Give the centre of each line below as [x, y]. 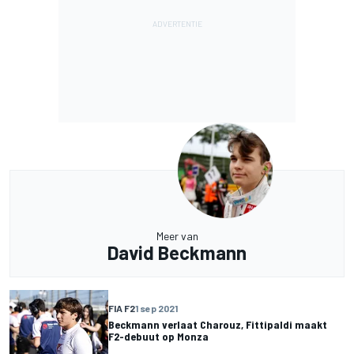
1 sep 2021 [156, 309]
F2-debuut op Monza [158, 337]
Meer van [177, 235]
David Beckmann [177, 252]
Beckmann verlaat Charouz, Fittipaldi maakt [218, 325]
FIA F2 [122, 309]
